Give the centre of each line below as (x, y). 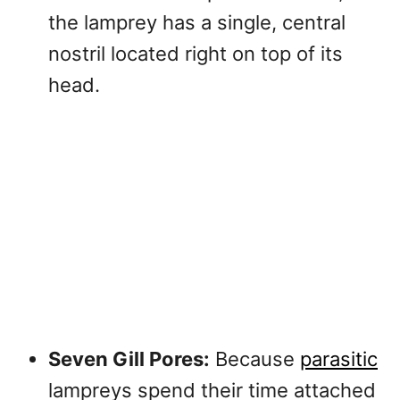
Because (255, 359)
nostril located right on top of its (196, 54)
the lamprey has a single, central (197, 23)
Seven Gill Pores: (129, 359)
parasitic (339, 359)
